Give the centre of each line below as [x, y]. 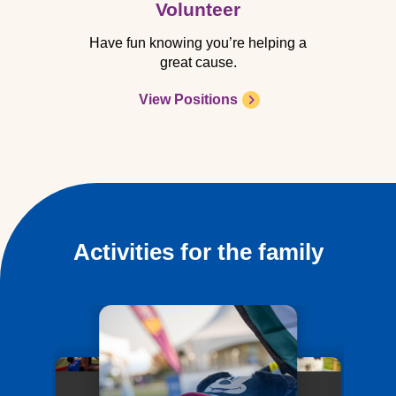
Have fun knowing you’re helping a [198, 43]
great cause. [198, 63]
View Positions [188, 100]
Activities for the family [198, 251]
